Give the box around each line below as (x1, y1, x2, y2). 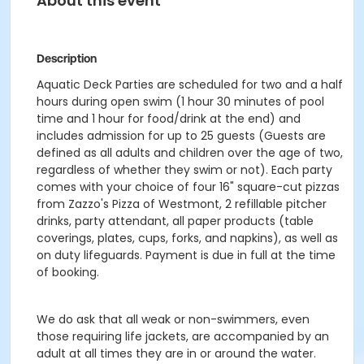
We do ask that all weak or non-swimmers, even (37, 311, 310, 327)
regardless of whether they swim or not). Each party (37, 162, 332, 178)
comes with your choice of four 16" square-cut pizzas (37, 179, 340, 195)
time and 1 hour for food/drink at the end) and (37, 110, 301, 127)
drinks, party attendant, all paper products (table (37, 213, 314, 229)
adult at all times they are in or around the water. (37, 345, 316, 362)
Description (37, 52, 97, 65)
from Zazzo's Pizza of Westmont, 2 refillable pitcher (37, 196, 327, 212)
